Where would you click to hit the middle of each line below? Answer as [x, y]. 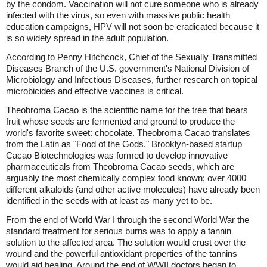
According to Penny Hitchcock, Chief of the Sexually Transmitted [131, 57]
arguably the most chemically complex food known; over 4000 [126, 178]
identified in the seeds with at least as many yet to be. [109, 201]
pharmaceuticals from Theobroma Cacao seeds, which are [120, 167]
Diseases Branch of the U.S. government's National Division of [128, 68]
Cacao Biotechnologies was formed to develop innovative [117, 155]
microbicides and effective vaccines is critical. [95, 91]
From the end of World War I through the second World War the [128, 220]
